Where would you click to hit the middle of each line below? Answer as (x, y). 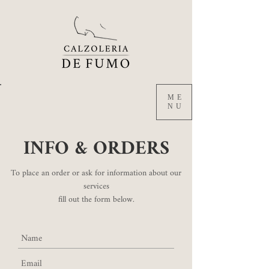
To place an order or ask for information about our (96, 173)
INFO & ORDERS (96, 149)
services (96, 186)
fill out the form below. (96, 200)
